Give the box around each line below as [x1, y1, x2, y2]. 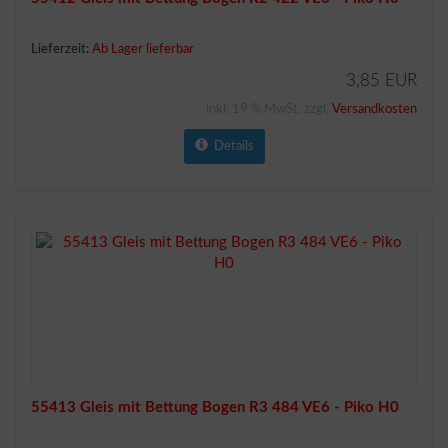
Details [207, 140, 254, 153]
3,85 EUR [346, 72, 417, 89]
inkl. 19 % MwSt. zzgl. [206, 103, 332, 116]
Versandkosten [332, 103, 417, 116]
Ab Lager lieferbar [92, 43, 194, 56]
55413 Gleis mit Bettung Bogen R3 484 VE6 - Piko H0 [31, 400, 399, 415]
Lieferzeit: [31, 43, 92, 56]
